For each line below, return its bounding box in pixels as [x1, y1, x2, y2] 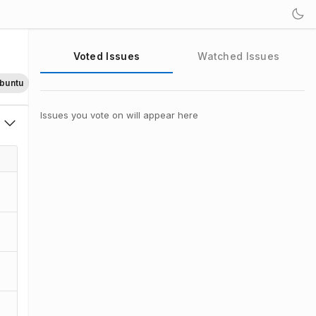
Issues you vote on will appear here [40, 109, 199, 121]
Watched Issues [197, 50, 280, 62]
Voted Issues [73, 50, 140, 62]
